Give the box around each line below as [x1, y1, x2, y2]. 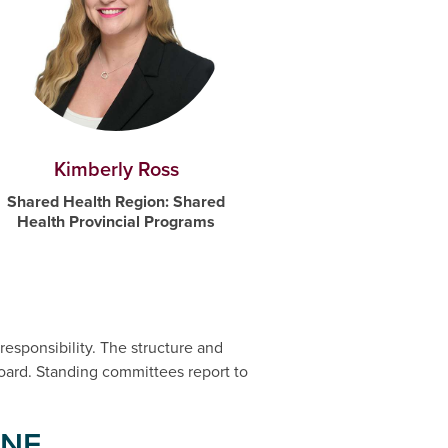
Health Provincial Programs [17, 210, 215, 234]
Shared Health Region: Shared [7, 190, 225, 214]
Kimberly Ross [53, 154, 179, 185]
